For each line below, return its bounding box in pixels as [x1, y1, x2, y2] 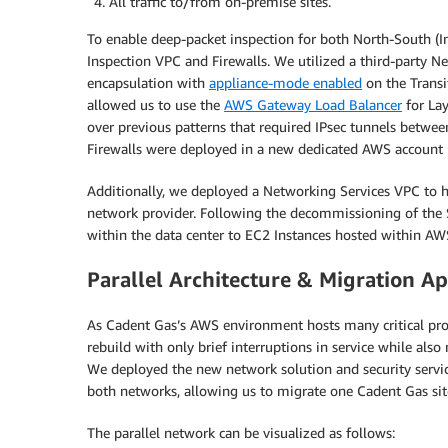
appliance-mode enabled [209, 73, 362, 91]
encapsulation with [87, 73, 209, 91]
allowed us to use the [87, 95, 224, 113]
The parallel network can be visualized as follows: [87, 423, 395, 441]
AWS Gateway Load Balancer [224, 95, 402, 113]
